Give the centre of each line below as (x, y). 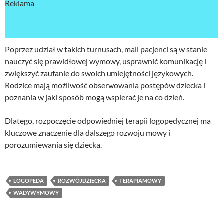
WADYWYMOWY (36, 193)
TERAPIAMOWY (140, 181)
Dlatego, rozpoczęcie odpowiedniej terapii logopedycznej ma (108, 121)
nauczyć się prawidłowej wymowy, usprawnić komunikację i (106, 61)
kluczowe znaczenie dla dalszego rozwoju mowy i (88, 133)
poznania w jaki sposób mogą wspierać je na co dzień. (95, 97)
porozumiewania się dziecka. (53, 145)
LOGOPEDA (29, 181)
